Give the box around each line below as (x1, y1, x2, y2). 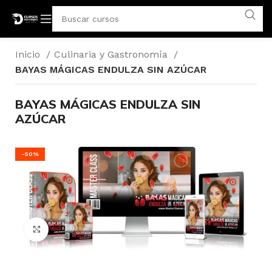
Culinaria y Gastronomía (54, 49, 171, 60)
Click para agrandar (49, 224, 132, 234)
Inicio (15, 49, 43, 60)
